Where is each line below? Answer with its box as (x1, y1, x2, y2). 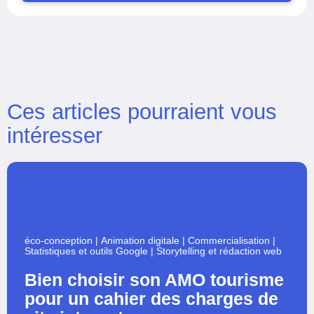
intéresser (7, 123, 102, 148)
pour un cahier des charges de (25, 288, 278, 308)
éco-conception (25, 234, 93, 246)
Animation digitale (101, 234, 179, 246)
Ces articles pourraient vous (7, 99, 277, 124)
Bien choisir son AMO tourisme (25, 269, 284, 289)
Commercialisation (188, 234, 270, 246)
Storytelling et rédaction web (156, 245, 282, 257)
